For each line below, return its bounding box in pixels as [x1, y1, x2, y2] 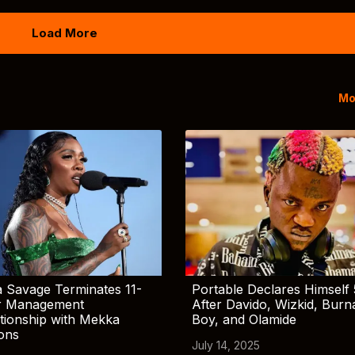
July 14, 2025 [191, 338, 260, 352]
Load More [32, 25, 97, 41]
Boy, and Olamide [191, 311, 296, 327]
